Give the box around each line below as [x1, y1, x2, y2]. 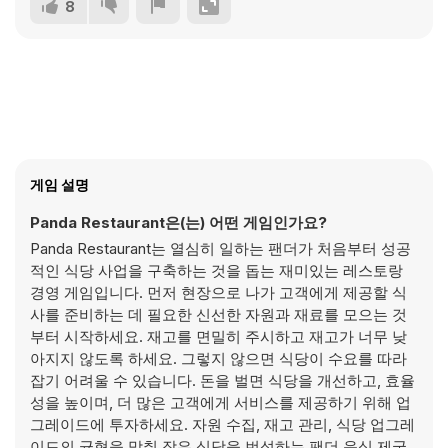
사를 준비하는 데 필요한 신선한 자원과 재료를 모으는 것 [30, 305, 407, 324]
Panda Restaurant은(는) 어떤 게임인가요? [30, 213, 327, 232]
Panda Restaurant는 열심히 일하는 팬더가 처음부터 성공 [30, 239, 411, 258]
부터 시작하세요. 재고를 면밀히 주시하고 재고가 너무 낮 [30, 327, 407, 346]
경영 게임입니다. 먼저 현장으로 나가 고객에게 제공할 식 [30, 283, 407, 302]
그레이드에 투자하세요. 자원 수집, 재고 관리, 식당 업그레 [30, 415, 415, 434]
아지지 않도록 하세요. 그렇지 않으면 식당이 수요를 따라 [30, 349, 407, 368]
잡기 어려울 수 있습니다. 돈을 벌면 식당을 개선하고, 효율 [30, 371, 415, 390]
